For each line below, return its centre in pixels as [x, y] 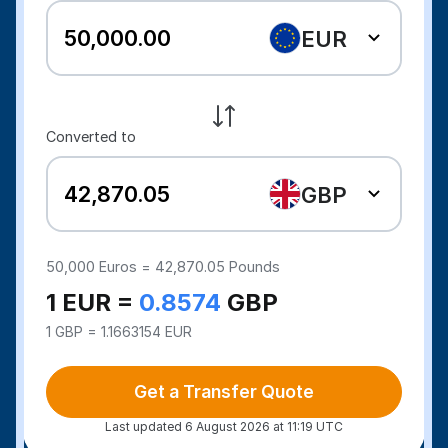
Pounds [253, 266]
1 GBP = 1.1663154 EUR [119, 331]
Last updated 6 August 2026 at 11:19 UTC [224, 426]
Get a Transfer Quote [224, 391]
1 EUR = [93, 302]
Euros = [127, 266]
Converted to [91, 136]
